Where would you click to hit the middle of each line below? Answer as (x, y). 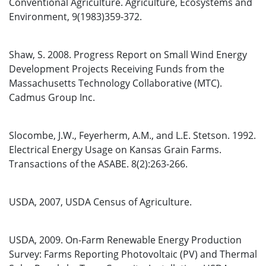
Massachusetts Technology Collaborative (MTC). (115, 83)
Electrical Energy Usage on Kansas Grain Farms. (115, 150)
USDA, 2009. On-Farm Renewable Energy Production (125, 240)
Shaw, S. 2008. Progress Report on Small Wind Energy (128, 55)
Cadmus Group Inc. (52, 97)
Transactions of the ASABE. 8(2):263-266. (98, 164)
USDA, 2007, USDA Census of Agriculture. (100, 202)
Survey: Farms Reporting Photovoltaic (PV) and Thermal (133, 254)
